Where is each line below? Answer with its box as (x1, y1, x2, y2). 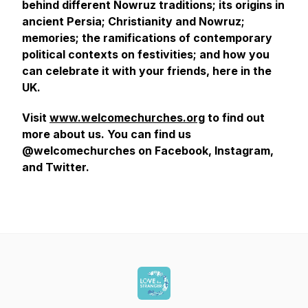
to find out (205, 111, 265, 124)
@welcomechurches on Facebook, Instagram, (22, 144, 274, 157)
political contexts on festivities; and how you (22, 47, 269, 61)
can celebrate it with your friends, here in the (22, 64, 272, 78)
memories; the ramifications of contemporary (22, 31, 272, 45)
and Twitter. (22, 160, 89, 174)
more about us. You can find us (22, 127, 191, 141)
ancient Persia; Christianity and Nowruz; (22, 14, 245, 28)
